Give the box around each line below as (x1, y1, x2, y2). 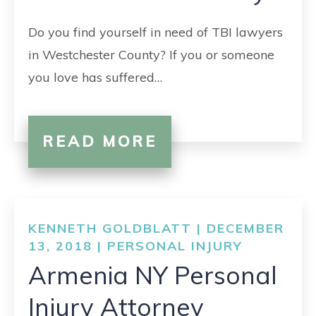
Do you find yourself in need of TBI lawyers (28, 24, 283, 40)
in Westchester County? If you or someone (28, 47, 274, 63)
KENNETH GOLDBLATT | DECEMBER (28, 220, 284, 236)
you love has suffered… (28, 69, 162, 85)
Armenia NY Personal (28, 260, 277, 291)
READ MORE (42, 131, 157, 151)
